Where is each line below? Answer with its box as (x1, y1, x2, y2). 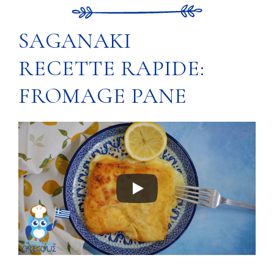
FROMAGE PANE (18, 83, 187, 109)
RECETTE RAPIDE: (18, 55, 205, 81)
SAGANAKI (18, 28, 131, 54)
